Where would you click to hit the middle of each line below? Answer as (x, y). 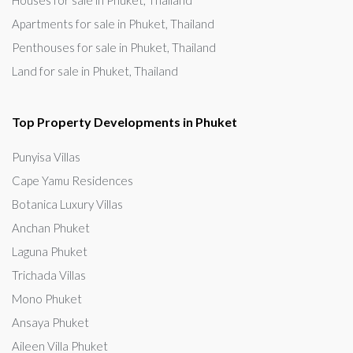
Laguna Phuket (50, 251)
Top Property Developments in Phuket (124, 122)
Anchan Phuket (51, 228)
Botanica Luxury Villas (67, 204)
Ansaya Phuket (50, 322)
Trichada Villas (49, 275)
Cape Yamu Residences (72, 180)
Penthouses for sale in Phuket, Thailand (114, 47)
